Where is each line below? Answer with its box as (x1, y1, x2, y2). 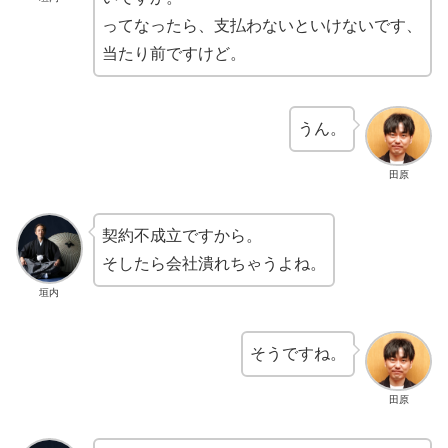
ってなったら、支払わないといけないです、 (101, 16, 422, 34)
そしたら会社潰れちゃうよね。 (101, 255, 326, 273)
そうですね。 (250, 344, 347, 362)
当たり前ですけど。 (101, 44, 246, 62)
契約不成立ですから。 (101, 227, 262, 245)
